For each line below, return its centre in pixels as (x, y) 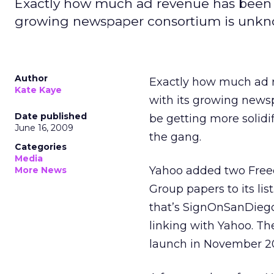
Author (31, 78)
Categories (41, 147)
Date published (51, 116)
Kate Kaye (38, 90)
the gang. (175, 137)
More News (41, 170)
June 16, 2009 (44, 128)
